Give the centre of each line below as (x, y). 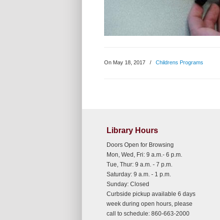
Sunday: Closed (128, 184)
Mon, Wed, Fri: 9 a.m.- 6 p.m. (144, 155)
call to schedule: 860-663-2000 (148, 214)
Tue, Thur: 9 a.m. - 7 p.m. (139, 165)
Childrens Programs (179, 62)
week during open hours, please (150, 204)
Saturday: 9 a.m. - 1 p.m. (139, 174)
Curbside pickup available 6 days (151, 194)
